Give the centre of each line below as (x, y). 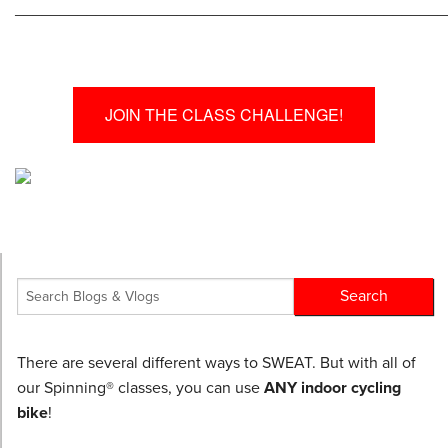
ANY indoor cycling (332, 387)
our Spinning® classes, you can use (140, 387)
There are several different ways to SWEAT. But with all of (216, 362)
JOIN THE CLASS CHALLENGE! (224, 114)
